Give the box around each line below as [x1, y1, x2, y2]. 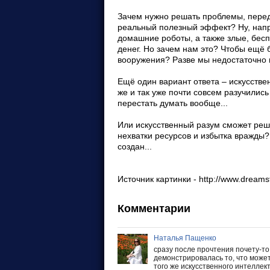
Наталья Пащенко [153, 234, 216, 242]
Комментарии [117, 202, 190, 215]
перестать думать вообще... [117, 98, 228, 108]
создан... [117, 142, 152, 151]
